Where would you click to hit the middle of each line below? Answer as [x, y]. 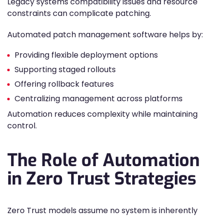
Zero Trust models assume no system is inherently [102, 210]
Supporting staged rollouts [65, 70]
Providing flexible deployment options [86, 55]
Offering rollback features [64, 84]
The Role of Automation [103, 160]
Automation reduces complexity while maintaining [102, 114]
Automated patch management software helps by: [105, 35]
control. [22, 126]
